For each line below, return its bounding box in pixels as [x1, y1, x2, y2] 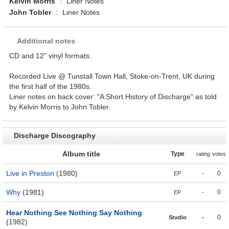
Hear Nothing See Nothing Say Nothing [6, 209, 142, 217]
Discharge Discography [13, 131, 96, 140]
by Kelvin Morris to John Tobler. [9, 103, 111, 111]
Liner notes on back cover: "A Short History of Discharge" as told [9, 93, 217, 101]
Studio [168, 214, 187, 221]
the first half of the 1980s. [9, 82, 92, 91]
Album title [62, 150, 100, 158]
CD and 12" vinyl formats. [9, 52, 92, 60]
